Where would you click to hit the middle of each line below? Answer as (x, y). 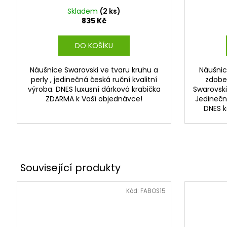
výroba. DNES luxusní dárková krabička (94, 89)
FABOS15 (153, 191)
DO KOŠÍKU (94, 46)
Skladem (84, 11)
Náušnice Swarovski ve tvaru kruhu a (94, 70)
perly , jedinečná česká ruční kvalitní (94, 80)
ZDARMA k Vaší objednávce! (94, 99)
